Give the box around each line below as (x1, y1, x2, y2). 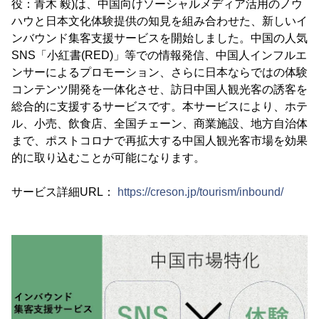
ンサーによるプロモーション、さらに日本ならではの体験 (11, 66, 308, 78)
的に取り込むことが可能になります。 (11, 152, 205, 164)
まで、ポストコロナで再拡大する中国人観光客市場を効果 (11, 135, 308, 147)
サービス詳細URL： (11, 186, 117, 198)
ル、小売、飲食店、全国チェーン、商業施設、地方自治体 (11, 117, 308, 130)
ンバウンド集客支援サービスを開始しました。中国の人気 (11, 32, 308, 44)
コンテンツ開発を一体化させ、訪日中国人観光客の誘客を (11, 83, 308, 95)
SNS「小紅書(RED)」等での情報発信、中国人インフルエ (11, 49, 307, 61)
